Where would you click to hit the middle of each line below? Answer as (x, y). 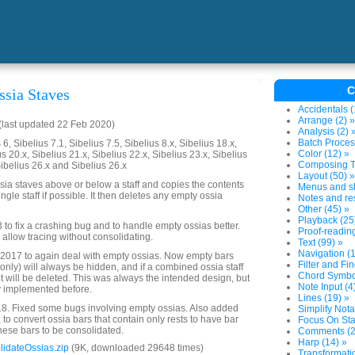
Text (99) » (321, 242)
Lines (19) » (324, 298)
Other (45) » (324, 209)
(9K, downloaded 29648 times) (136, 348)
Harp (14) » (323, 342)
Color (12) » (324, 154)
